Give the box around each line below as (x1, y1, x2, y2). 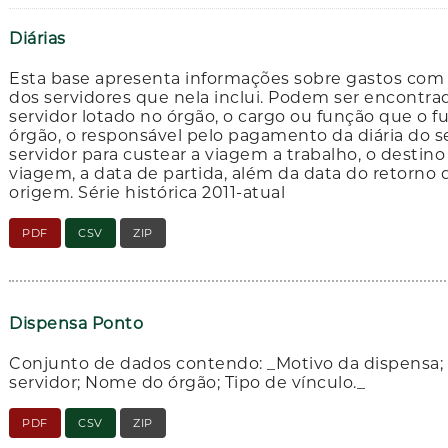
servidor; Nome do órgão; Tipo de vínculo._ (9, 373, 366, 393)
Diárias (9, 29, 66, 49)
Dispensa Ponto (9, 313, 144, 333)
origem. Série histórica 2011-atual (9, 183, 286, 203)
